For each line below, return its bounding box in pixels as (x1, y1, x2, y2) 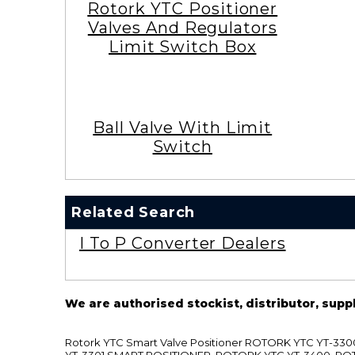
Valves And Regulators (87, 17, 277, 37)
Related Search (71, 203, 196, 221)
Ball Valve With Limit (93, 117, 273, 137)
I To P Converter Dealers (78, 233, 286, 253)
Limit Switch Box (109, 36, 257, 56)
